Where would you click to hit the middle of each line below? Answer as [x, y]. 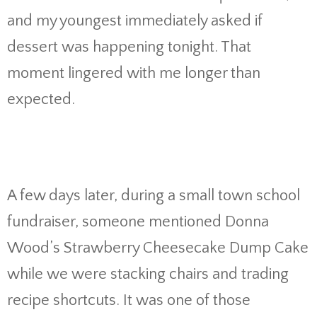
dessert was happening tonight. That [129, 47]
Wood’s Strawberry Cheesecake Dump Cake [158, 248]
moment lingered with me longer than [134, 73]
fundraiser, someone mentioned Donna [138, 222]
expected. [41, 99]
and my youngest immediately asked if [135, 21]
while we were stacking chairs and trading [148, 274]
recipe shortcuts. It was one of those [129, 300]
